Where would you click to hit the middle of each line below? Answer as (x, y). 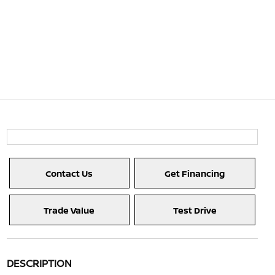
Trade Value (69, 210)
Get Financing (195, 173)
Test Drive (195, 210)
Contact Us (69, 173)
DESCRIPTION (39, 263)
